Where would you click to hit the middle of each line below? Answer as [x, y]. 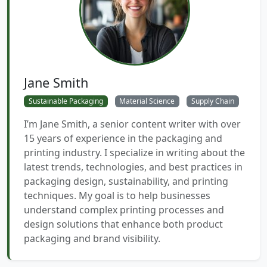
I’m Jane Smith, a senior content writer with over [132, 124]
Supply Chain [212, 101]
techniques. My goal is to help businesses [117, 196]
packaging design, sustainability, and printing [126, 181]
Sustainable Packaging [66, 101]
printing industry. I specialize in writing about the [134, 153]
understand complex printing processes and [124, 210]
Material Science [147, 101]
